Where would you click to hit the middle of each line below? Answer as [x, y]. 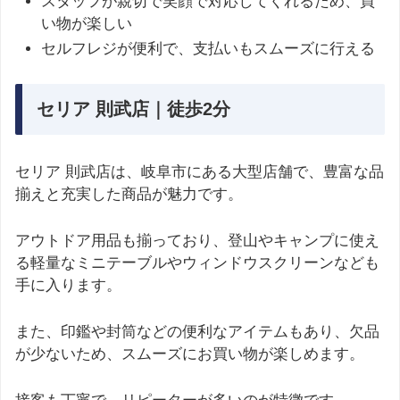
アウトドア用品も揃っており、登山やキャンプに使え [197, 241]
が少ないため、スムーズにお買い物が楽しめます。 [190, 354]
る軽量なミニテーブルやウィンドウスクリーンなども [197, 263]
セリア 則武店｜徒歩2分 [133, 109]
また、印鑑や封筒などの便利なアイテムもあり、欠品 [197, 332]
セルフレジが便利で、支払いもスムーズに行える [208, 48]
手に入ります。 [68, 286]
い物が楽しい [87, 23]
